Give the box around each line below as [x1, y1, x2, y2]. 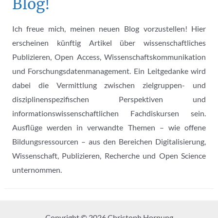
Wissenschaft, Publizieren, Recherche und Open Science [12, 150, 206, 160]
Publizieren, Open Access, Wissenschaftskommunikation [12, 52, 206, 61]
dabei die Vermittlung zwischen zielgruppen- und [12, 80, 206, 90]
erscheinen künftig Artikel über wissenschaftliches [12, 37, 206, 47]
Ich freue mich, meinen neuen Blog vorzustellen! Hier [12, 23, 206, 33]
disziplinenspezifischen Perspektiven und [12, 94, 206, 104]
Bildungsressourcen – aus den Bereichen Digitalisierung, [12, 136, 206, 146]
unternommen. [12, 164, 62, 174]
